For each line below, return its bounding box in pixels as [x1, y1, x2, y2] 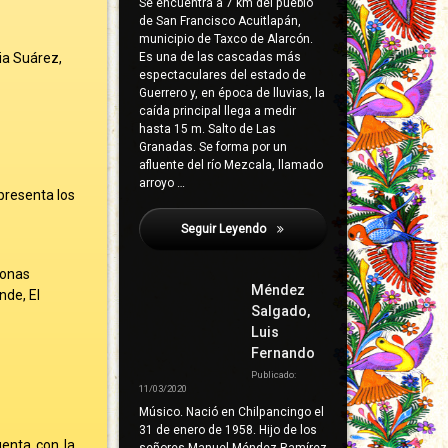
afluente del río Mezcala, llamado [138, 158, 323, 173]
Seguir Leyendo [181, 222, 270, 237]
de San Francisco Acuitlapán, [138, 14, 301, 29]
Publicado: [250, 369, 296, 381]
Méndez [250, 282, 305, 300]
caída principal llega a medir [138, 104, 296, 119]
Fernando [250, 345, 315, 363]
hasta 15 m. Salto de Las [138, 122, 276, 137]
